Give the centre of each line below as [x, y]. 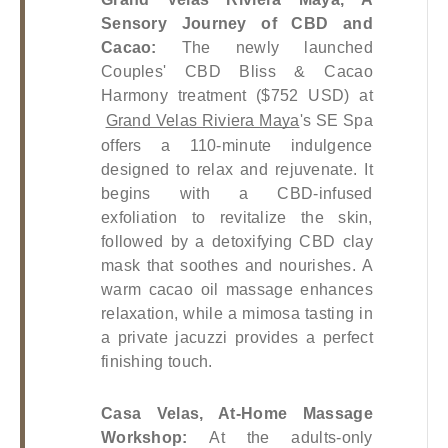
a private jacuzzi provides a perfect [236, 337]
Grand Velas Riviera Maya [202, 120]
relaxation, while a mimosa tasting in [236, 313]
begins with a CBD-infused [236, 193]
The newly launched [277, 47]
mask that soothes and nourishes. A [236, 265]
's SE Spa [336, 120]
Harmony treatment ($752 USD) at [236, 95]
